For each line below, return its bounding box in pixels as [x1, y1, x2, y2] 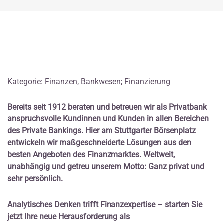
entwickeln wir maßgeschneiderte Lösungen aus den [7, 138, 191, 148]
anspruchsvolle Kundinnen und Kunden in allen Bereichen [7, 114, 209, 124]
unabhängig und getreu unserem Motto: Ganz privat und [7, 162, 204, 172]
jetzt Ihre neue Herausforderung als [7, 211, 130, 221]
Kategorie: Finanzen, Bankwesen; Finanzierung [7, 77, 170, 87]
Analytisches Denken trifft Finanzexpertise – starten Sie [7, 199, 202, 209]
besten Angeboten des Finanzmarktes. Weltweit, [7, 150, 175, 160]
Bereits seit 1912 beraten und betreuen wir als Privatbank [7, 102, 207, 112]
